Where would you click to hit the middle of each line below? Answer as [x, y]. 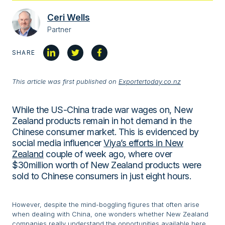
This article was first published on [65, 81]
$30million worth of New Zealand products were [107, 165]
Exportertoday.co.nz [150, 81]
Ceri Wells [69, 17]
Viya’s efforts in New [143, 143]
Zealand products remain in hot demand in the [102, 121]
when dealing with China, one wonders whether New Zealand [110, 214]
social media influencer [58, 143]
